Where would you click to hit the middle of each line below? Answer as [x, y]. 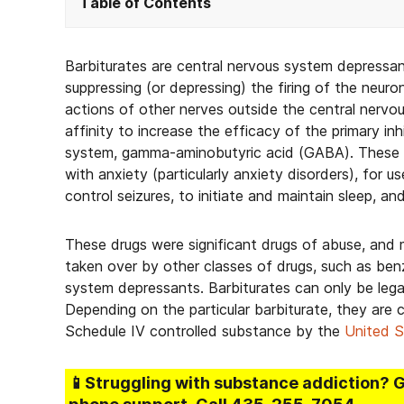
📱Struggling [122, 383]
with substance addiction [277, 383]
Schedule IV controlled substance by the [205, 331]
